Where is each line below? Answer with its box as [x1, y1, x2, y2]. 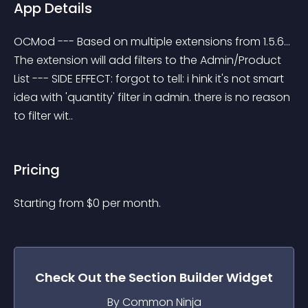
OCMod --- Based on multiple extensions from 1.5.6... [14, 34, 293, 49]
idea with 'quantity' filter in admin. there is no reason [14, 89, 293, 105]
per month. [102, 195, 161, 211]
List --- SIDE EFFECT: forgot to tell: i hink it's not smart [14, 71, 287, 87]
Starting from [14, 195, 87, 211]
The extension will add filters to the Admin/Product [14, 52, 284, 68]
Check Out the [35, 269, 129, 286]
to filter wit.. [14, 108, 73, 124]
